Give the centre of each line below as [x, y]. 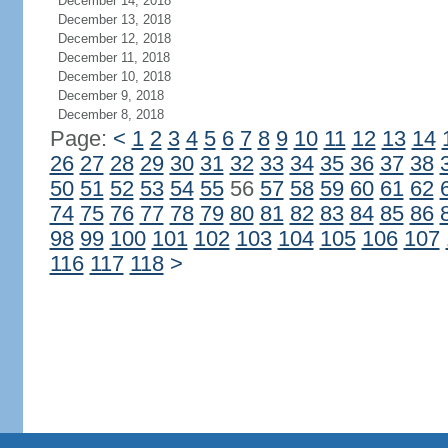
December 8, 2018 [110, 114]
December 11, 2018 [113, 57]
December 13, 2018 [114, 19]
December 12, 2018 [114, 38]
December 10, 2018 [114, 76]
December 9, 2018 [110, 95]
